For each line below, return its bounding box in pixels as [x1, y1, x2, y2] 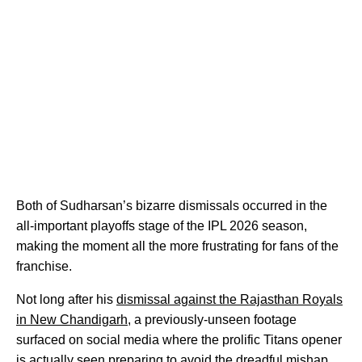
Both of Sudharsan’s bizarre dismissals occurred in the [16, 198, 327, 213]
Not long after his [16, 292, 116, 306]
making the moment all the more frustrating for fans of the [16, 238, 339, 253]
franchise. [16, 259, 72, 273]
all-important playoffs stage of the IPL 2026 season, [16, 218, 307, 233]
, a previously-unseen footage [128, 312, 297, 326]
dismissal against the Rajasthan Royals [116, 292, 343, 306]
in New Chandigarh [16, 312, 128, 326]
